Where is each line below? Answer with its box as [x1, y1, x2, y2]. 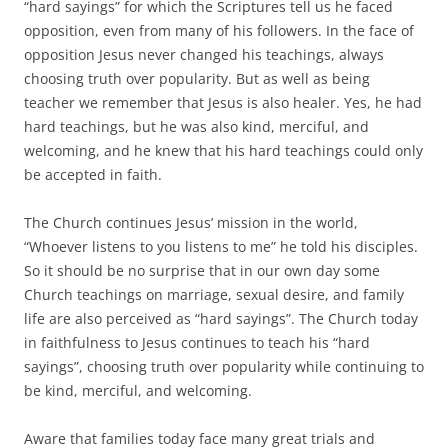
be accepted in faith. [24, 164, 162, 184]
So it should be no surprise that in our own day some [24, 260, 380, 280]
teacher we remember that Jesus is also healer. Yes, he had [24, 92, 422, 112]
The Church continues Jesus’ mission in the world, [24, 212, 358, 232]
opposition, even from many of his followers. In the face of [24, 20, 414, 40]
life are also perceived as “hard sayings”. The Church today [24, 308, 418, 328]
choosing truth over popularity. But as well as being [24, 68, 370, 88]
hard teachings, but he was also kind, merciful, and [24, 116, 369, 136]
